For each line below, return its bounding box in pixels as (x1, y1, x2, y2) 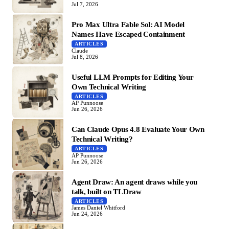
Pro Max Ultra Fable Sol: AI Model (72, 20, 185, 29)
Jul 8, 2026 (72, 53, 98, 60)
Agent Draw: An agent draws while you (72, 177, 198, 186)
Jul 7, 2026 (72, 1, 98, 8)
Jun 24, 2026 (72, 211, 103, 217)
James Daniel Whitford (72, 204, 125, 211)
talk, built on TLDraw (72, 187, 142, 196)
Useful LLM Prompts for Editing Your (72, 72, 194, 81)
